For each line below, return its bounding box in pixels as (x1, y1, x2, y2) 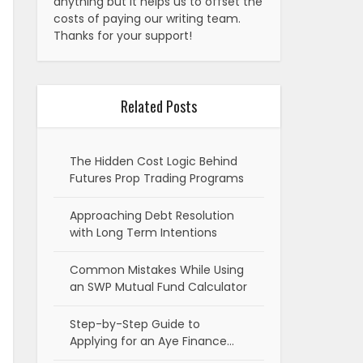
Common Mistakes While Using (70, 262, 244, 279)
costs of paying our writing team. (53, 11, 241, 28)
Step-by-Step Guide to (70, 316, 200, 333)
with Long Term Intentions (70, 224, 217, 241)
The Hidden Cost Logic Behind (70, 153, 237, 170)
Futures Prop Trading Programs (70, 170, 244, 187)
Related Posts (121, 96, 197, 117)
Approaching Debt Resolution (70, 207, 234, 224)
